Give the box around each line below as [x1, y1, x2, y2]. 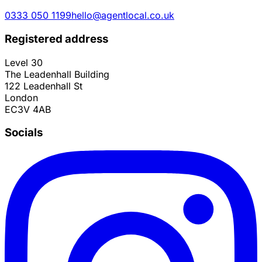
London [5, 91, 38, 104]
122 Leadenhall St [5, 80, 82, 92]
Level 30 [5, 56, 43, 68]
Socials [5, 126, 43, 140]
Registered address [5, 32, 108, 46]
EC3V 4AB [5, 103, 51, 115]
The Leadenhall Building [5, 68, 109, 80]
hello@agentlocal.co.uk [71, 9, 174, 22]
